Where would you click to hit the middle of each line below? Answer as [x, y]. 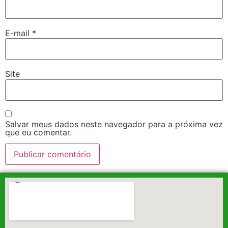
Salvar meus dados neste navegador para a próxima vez [114, 124]
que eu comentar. [38, 133]
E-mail [19, 33]
